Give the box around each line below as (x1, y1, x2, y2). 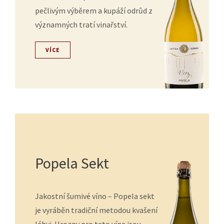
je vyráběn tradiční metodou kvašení (35, 205, 157, 215)
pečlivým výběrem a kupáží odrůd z (35, 5, 152, 15)
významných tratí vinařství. (35, 19, 127, 29)
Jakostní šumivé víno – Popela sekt (35, 191, 154, 201)
